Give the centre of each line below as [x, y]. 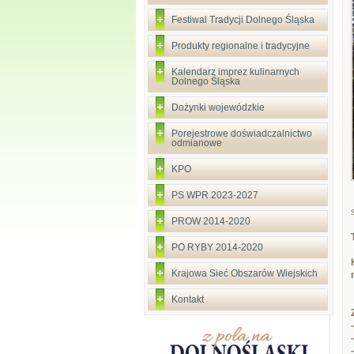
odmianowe [197, 143]
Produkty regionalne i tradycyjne [241, 46]
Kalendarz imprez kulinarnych [235, 72]
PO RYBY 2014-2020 [217, 247]
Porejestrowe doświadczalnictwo [242, 134]
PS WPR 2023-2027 [215, 195]
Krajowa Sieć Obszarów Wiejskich [245, 273]
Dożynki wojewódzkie [218, 107]
